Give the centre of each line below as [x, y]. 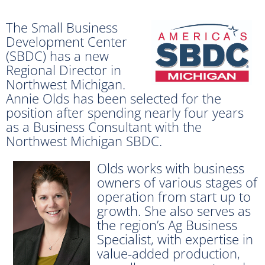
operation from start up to [174, 196]
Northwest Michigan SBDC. [84, 140]
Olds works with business [171, 168]
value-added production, [169, 253]
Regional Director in [64, 70]
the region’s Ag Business [167, 224]
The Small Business [62, 27]
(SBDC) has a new [57, 55]
